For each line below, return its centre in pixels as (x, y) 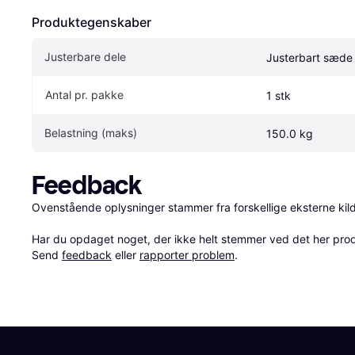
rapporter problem (187, 254)
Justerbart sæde (309, 57)
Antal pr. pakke (84, 94)
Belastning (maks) (91, 132)
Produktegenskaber (92, 22)
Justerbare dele (85, 56)
